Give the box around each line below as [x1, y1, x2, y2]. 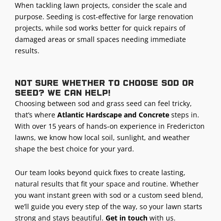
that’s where [15, 110, 57, 120]
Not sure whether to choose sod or [15, 78, 194, 88]
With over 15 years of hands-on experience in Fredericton [15, 121, 205, 131]
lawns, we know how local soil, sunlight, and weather [15, 133, 190, 143]
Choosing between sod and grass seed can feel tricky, [15, 99, 192, 109]
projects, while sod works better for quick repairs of [15, 23, 185, 33]
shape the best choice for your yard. [15, 144, 134, 154]
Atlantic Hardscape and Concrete [57, 110, 169, 120]
